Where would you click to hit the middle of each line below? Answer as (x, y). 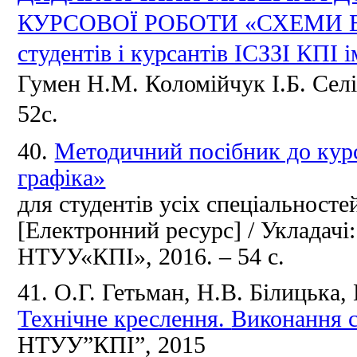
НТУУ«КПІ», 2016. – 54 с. (151, 257)
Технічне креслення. (125, 319)
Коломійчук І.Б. (229, 84)
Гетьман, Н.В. (176, 293)
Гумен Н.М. (82, 84)
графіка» (62, 178)
